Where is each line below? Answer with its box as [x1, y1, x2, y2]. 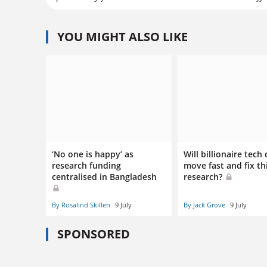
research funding [52, 160, 121, 172]
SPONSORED [57, 226, 130, 243]
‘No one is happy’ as [52, 148, 133, 160]
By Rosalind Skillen [52, 200, 110, 210]
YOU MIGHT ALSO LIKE [57, 29, 188, 45]
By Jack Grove [184, 200, 226, 210]
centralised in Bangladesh [52, 171, 157, 183]
